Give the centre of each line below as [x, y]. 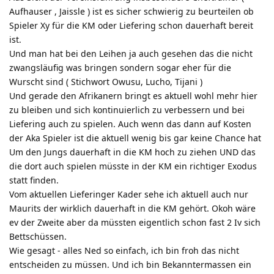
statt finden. [34, 180]
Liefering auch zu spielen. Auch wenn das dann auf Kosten [130, 124]
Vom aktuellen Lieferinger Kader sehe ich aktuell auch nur [129, 194]
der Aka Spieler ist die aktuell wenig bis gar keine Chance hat [135, 138]
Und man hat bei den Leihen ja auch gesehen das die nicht [131, 53]
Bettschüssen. [38, 236]
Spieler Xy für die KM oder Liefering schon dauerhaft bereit [131, 25]
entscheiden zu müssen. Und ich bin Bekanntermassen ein [130, 264]
